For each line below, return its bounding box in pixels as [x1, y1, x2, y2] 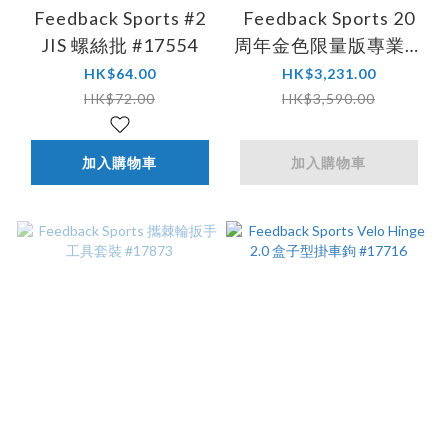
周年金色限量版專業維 [233, 34, 424, 57]
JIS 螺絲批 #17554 [41, 34, 198, 57]
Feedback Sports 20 [242, 7, 415, 30]
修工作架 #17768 [255, 61, 402, 84]
